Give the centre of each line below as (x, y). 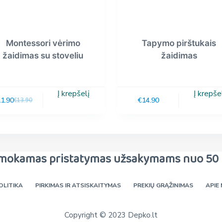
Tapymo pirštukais (179, 43)
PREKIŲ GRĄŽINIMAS (163, 185)
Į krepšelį (74, 93)
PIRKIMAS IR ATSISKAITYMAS (78, 185)
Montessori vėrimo (43, 43)
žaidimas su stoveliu (43, 56)
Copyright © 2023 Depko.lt (111, 215)
